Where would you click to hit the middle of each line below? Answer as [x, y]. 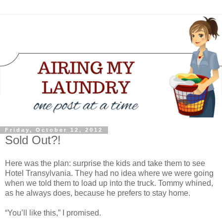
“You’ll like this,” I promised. [53, 213]
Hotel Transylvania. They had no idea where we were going [109, 173]
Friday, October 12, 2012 [54, 130]
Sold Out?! [33, 140]
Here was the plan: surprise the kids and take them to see [105, 164]
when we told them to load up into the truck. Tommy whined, [109, 183]
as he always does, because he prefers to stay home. [98, 193]
